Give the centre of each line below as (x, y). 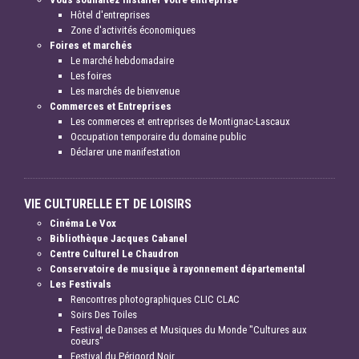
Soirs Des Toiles (104, 315)
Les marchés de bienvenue (125, 91)
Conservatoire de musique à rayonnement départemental (177, 269)
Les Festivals (81, 284)
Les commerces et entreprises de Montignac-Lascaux (180, 122)
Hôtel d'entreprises (110, 15)
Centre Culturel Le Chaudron (114, 254)
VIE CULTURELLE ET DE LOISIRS (108, 204)
